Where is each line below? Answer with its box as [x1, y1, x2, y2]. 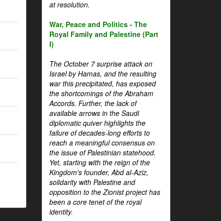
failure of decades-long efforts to [49, 128, 150, 138]
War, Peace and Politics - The [49, 19, 147, 29]
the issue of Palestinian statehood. [49, 147, 156, 157]
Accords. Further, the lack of [49, 98, 137, 108]
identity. [49, 207, 73, 217]
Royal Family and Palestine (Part [49, 29, 158, 39]
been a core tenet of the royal [49, 197, 142, 207]
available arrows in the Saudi [49, 108, 139, 118]
